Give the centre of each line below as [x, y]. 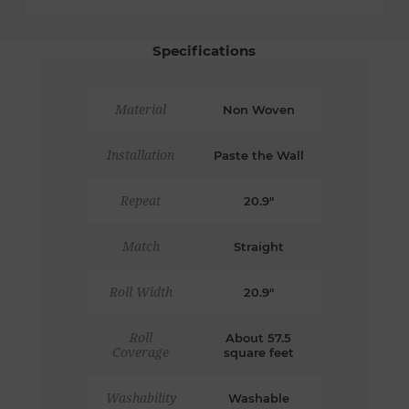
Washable [258, 399]
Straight [258, 247]
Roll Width [141, 293]
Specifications [204, 51]
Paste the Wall [258, 156]
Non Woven [258, 110]
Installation [141, 156]
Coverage [141, 353]
